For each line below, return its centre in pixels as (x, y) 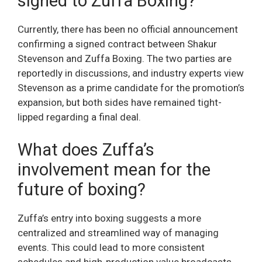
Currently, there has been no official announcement (128, 30)
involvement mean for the (114, 169)
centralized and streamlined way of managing (118, 232)
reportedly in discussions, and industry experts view (131, 73)
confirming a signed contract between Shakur (117, 44)
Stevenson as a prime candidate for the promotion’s (131, 88)
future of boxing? (82, 189)
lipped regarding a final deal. (79, 117)
